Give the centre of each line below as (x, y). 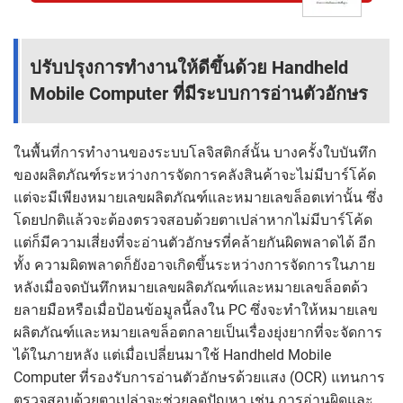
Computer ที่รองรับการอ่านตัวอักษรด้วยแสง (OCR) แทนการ (199, 378)
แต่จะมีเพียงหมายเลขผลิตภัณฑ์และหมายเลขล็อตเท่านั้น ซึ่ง (198, 198)
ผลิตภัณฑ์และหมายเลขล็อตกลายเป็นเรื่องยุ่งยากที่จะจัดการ (198, 333)
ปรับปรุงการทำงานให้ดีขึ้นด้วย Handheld (189, 68)
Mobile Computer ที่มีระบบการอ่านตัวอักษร (199, 94)
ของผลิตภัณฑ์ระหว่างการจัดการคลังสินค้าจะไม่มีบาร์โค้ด (195, 175)
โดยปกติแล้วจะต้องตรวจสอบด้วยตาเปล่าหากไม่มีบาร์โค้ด (193, 220)
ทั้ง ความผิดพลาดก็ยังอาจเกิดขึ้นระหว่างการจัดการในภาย (194, 265)
